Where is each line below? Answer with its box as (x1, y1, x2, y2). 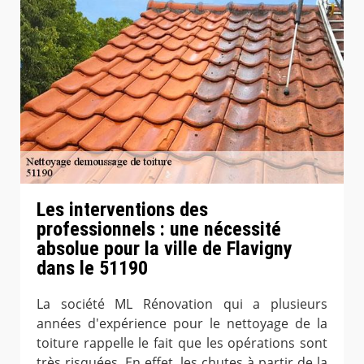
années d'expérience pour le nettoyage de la (37, 314, 327, 332)
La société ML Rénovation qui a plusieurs (37, 294, 327, 313)
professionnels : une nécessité (37, 218, 281, 240)
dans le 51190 (37, 257, 148, 279)
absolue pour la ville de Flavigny (37, 237, 292, 260)
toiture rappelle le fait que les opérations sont (37, 333, 327, 352)
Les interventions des (37, 198, 208, 221)
